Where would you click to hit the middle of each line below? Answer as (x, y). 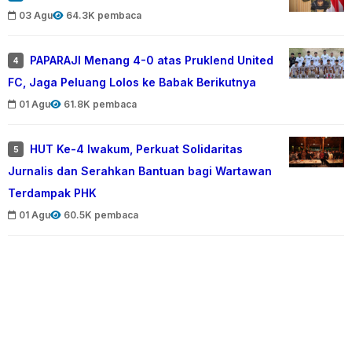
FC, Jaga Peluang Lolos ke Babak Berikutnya (132, 82)
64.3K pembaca (104, 16)
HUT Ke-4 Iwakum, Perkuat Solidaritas (136, 149)
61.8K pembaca (100, 104)
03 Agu (36, 16)
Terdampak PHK (52, 193)
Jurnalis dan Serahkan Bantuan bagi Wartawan (140, 171)
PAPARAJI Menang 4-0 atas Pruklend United (152, 60)
